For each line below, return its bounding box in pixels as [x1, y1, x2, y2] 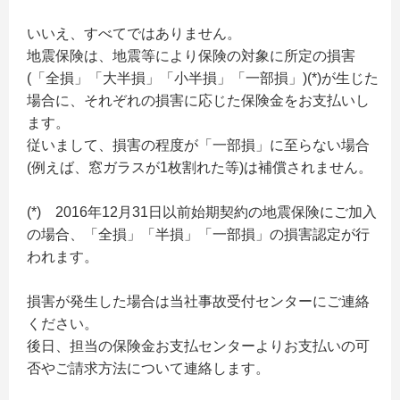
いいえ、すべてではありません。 [27, 26, 241, 41]
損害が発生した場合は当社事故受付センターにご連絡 [27, 294, 370, 309]
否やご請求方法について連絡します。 [27, 361, 270, 376]
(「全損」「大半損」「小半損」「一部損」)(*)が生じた [27, 71, 379, 86]
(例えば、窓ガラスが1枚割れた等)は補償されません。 [27, 160, 372, 175]
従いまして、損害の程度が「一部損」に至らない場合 [27, 137, 370, 153]
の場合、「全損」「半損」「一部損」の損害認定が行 [27, 227, 370, 242]
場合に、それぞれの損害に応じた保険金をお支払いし [27, 93, 370, 108]
